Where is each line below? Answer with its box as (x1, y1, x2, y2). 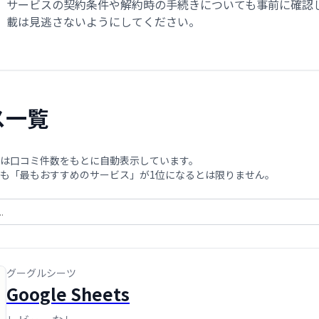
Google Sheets (6, 281, 130, 307)
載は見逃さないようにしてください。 (6, 13, 200, 31)
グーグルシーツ (6, 266, 76, 281)
